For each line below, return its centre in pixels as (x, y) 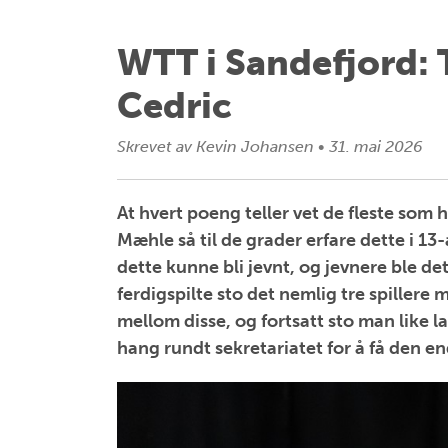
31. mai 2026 (374, 146)
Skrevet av (154, 146)
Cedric (174, 105)
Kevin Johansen (255, 146)
